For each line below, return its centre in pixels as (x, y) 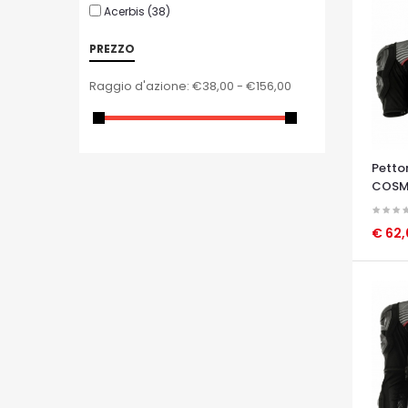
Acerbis (124, 11)
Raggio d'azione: (139, 86)
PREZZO (112, 49)
